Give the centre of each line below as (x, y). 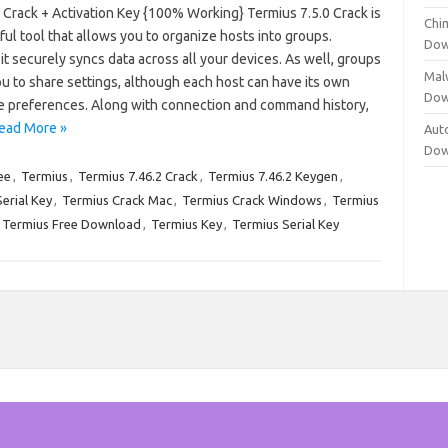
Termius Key (186, 224)
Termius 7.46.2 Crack (137, 176)
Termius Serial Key (285, 224)
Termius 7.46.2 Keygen (272, 176)
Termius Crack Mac (116, 200)
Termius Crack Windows (251, 200)
